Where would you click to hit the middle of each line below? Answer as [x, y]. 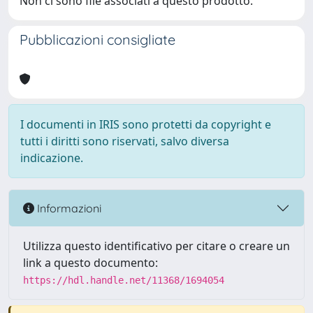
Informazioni [68, 208]
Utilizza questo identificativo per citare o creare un [156, 246]
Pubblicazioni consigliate [97, 39]
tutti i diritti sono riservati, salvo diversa [125, 141]
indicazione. [52, 158]
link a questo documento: [90, 263]
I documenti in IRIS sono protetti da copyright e [146, 124]
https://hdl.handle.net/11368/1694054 [124, 280]
